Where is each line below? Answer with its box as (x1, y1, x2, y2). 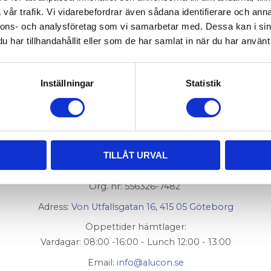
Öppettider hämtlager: (85, 221, 186, 233)
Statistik (186, 78, 221, 89)
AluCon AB (99, 157, 172, 173)
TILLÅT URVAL (103, 150, 168, 161)
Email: (87, 257, 117, 269)
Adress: (38, 201, 71, 212)
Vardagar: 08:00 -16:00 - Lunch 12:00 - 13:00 (40, 237, 231, 248)
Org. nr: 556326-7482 (88, 181, 183, 192)
